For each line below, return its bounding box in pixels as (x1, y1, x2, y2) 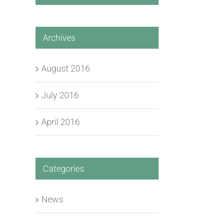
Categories (43, 163, 84, 174)
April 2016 (41, 116, 80, 127)
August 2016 (41, 63, 90, 73)
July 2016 (41, 90, 79, 100)
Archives (43, 32, 75, 43)
